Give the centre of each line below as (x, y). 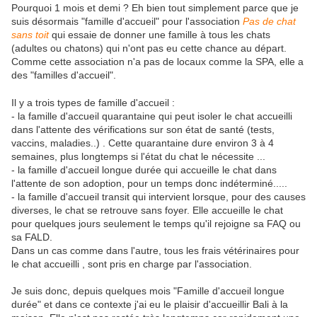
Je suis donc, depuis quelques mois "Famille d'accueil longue (148, 291)
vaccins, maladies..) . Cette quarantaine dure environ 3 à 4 (143, 143)
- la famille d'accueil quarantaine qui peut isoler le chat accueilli (152, 116)
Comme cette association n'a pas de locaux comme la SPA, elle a (157, 62)
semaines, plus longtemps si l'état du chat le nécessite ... (138, 157)
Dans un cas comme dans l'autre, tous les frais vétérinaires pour (155, 251)
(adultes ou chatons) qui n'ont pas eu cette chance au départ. (149, 48)
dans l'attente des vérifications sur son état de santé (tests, (143, 130)
